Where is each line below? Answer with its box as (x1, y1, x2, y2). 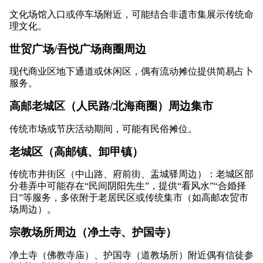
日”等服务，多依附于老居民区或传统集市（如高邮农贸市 (9, 193, 248, 203)
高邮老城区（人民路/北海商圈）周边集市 (9, 100, 213, 113)
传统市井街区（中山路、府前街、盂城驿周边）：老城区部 (9, 169, 254, 180)
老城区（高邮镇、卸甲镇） (9, 145, 143, 158)
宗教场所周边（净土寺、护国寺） (9, 226, 177, 239)
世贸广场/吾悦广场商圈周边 (9, 42, 146, 55)
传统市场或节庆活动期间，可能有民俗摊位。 (9, 123, 197, 134)
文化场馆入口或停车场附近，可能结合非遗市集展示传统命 (9, 9, 254, 20)
